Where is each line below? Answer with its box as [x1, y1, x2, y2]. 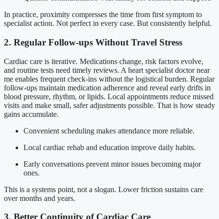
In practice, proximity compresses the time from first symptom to [4, 10, 202, 19]
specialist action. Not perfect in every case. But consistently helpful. [4, 19, 212, 28]
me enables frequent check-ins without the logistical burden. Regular [4, 74, 215, 83]
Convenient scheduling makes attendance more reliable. [23, 126, 195, 135]
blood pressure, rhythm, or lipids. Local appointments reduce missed [4, 92, 214, 101]
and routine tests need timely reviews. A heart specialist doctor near [4, 66, 210, 74]
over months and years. [4, 194, 75, 202]
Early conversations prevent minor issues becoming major [23, 159, 201, 168]
